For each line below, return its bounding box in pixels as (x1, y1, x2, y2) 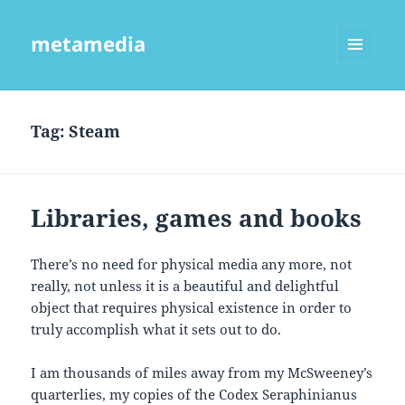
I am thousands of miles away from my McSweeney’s (31, 363, 373, 382)
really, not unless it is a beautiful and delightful (31, 277, 340, 296)
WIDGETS (336, 93, 388, 109)
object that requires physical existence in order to (31, 298, 353, 317)
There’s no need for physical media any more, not (31, 255, 353, 274)
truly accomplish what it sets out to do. (31, 320, 282, 339)
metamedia (31, 30, 146, 58)
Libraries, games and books (31, 202, 363, 235)
